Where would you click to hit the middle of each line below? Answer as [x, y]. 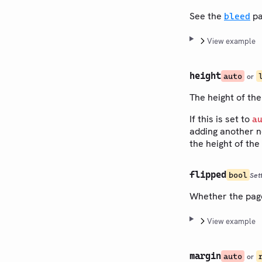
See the [207, 16]
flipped [208, 174]
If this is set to [221, 119]
